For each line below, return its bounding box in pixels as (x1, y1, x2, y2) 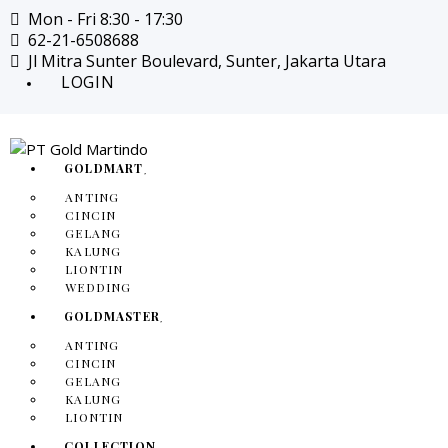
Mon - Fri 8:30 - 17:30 (28, 8, 184, 31)
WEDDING (65, 279, 132, 296)
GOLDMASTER (64, 308, 160, 325)
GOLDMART (64, 160, 144, 177)
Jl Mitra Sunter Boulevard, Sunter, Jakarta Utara (28, 50, 387, 73)
